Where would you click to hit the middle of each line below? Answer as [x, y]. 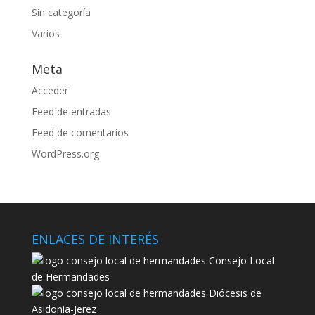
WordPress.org [65, 154]
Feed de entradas [71, 111]
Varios [45, 33]
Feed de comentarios [80, 133]
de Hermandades [70, 277]
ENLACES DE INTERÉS [95, 239]
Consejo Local [240, 261]
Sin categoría [61, 12]
